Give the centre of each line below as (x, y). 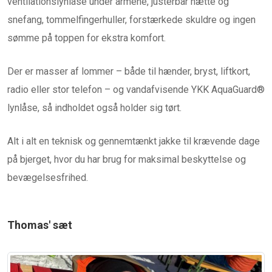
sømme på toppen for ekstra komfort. (87, 38)
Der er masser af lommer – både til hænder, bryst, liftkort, (129, 72)
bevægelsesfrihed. (48, 178)
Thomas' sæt (40, 225)
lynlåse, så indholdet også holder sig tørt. (94, 108)
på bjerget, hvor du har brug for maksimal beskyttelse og (127, 160)
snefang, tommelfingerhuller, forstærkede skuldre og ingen (131, 20)
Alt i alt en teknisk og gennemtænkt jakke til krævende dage (134, 141)
